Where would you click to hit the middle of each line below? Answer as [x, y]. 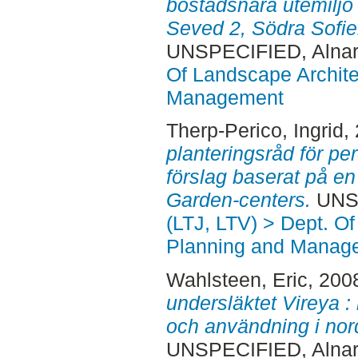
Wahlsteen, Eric [237, 280]
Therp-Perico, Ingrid [255, 131]
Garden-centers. [238, 200]
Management [225, 97]
